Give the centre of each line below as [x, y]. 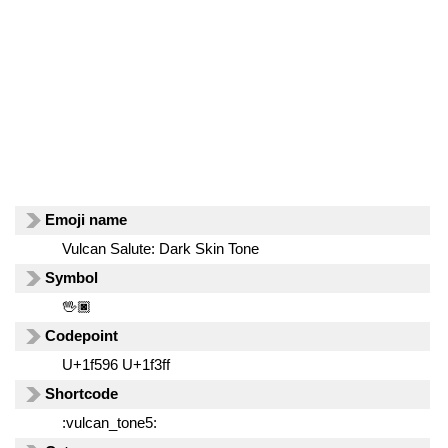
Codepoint [82, 335]
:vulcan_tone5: [109, 422]
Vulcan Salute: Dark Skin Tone [160, 248]
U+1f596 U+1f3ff [115, 364]
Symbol [72, 277]
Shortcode [82, 393]
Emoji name [86, 219]
